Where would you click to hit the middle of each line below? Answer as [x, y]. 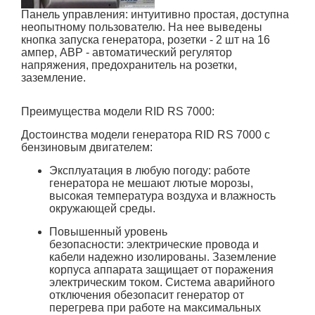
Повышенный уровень [108, 232]
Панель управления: [75, 14]
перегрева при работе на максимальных [155, 308]
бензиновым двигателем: [87, 147]
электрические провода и [191, 244]
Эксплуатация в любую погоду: [130, 171]
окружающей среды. [102, 208]
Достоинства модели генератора [108, 135]
